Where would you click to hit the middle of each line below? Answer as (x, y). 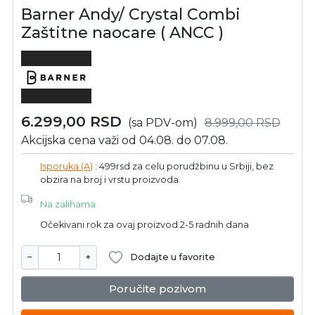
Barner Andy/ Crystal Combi (131, 15)
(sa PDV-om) (163, 123)
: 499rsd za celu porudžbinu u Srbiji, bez (184, 167)
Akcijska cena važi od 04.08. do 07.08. (125, 141)
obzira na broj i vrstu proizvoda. (111, 180)
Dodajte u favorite (173, 257)
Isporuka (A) (67, 167)
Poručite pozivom (157, 288)
